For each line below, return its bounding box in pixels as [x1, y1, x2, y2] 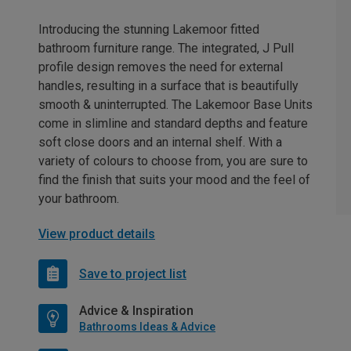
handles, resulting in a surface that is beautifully [38, 78, 299, 94]
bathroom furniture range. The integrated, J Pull [38, 41, 294, 56]
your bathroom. [38, 191, 119, 207]
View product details [38, 226, 155, 242]
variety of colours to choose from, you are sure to [38, 154, 308, 169]
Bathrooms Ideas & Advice [79, 320, 215, 334]
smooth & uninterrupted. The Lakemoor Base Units [38, 97, 313, 113]
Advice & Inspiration [79, 303, 194, 319]
